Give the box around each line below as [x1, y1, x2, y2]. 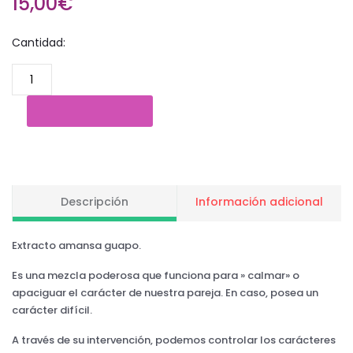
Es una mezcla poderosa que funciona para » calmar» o [12, 267, 299, 283]
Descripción [61, 193, 128, 210]
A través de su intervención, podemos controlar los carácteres [12, 332, 336, 347]
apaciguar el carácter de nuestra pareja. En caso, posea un [12, 284, 318, 300]
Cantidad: [12, 35, 65, 51]
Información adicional [195, 193, 323, 210]
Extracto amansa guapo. [12, 237, 141, 253]
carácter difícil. [12, 302, 92, 318]
